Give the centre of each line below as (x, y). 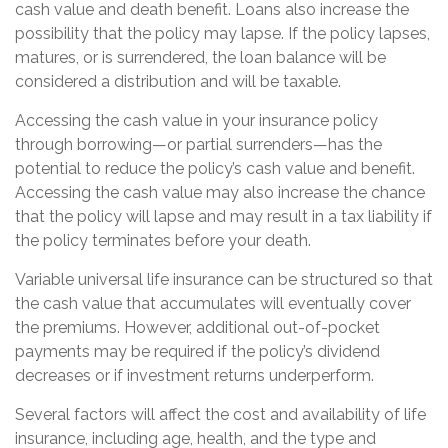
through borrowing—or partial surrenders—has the (198, 145)
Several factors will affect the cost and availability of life (220, 415)
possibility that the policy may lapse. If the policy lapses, (222, 34)
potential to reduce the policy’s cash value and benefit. (215, 169)
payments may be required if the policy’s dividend (197, 352)
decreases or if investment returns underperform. (194, 376)
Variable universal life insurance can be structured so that (224, 280)
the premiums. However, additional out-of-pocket (197, 328)
